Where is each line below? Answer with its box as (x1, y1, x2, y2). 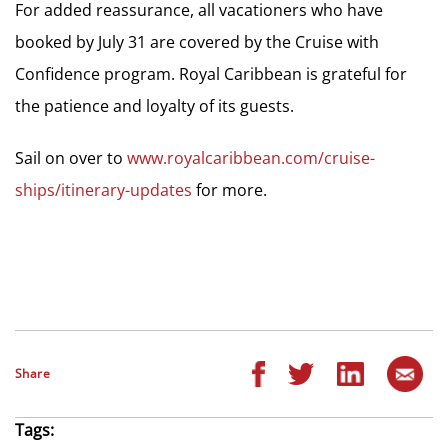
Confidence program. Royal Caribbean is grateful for (15, 63, 407, 86)
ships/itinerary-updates (15, 179, 192, 202)
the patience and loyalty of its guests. (15, 95, 294, 118)
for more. (192, 179, 267, 202)
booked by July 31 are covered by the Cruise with (15, 31, 379, 54)
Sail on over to (15, 147, 127, 170)
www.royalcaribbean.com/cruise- (127, 147, 375, 170)
